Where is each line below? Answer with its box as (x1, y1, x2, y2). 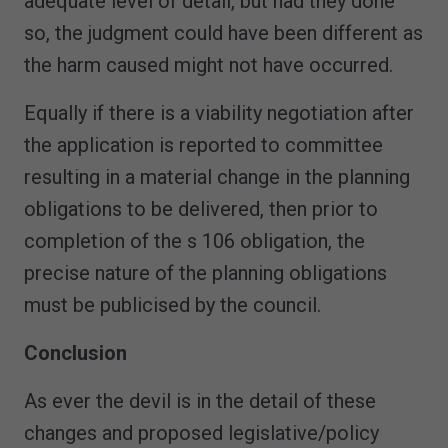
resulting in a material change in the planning (24, 165, 410, 190)
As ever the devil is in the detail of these (24, 389, 376, 414)
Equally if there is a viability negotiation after (24, 101, 414, 126)
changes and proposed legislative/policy (24, 421, 379, 446)
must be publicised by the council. (24, 293, 326, 318)
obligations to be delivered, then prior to (24, 197, 378, 222)
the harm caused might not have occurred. (24, 53, 393, 78)
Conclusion (24, 341, 127, 366)
